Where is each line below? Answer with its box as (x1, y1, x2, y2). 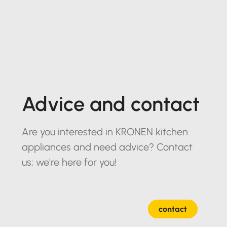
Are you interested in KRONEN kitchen (21, 126, 188, 138)
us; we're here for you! (21, 156, 117, 169)
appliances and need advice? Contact (21, 141, 193, 154)
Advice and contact (21, 92, 200, 117)
